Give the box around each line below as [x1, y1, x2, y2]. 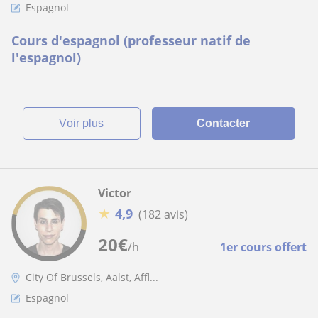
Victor [98, 185, 131, 201]
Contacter [197, 117, 251, 129]
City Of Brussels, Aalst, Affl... [26, 270, 158, 284]
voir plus [67, 117, 104, 129]
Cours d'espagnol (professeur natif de [11, 32, 251, 49]
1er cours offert [220, 239, 307, 255]
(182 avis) [138, 206, 188, 222]
